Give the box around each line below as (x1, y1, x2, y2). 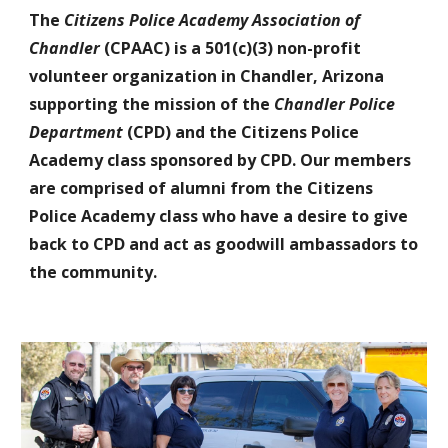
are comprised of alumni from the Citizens (29, 177, 374, 200)
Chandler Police (274, 93, 396, 116)
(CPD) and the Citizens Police (123, 121, 360, 144)
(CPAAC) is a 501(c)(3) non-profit (104, 37, 362, 60)
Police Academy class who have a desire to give (29, 205, 409, 228)
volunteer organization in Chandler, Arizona (29, 65, 385, 88)
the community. (29, 261, 170, 284)
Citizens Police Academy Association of (64, 9, 361, 32)
